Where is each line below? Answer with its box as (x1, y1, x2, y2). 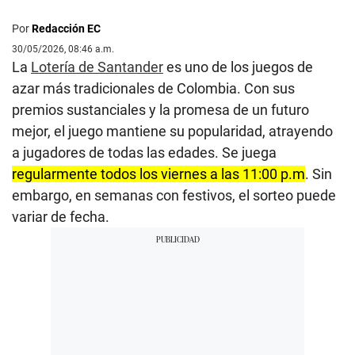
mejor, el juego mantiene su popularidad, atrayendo (12, 122, 333, 139)
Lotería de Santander (31, 58, 163, 75)
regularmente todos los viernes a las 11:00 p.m (12, 165, 305, 182)
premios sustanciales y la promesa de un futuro (12, 101, 309, 118)
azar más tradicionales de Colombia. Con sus (12, 79, 295, 97)
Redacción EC (32, 21, 101, 35)
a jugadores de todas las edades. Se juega (12, 143, 277, 161)
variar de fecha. (12, 208, 109, 225)
